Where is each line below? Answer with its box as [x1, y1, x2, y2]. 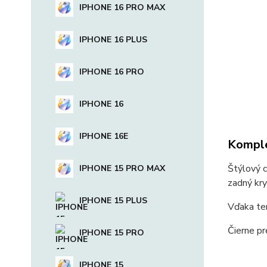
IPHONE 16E [79, 131, 128, 142]
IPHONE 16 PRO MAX [79, 2, 165, 13]
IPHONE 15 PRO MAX [79, 163, 165, 174]
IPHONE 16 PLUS [79, 34, 147, 45]
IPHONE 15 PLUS [79, 195, 147, 206]
